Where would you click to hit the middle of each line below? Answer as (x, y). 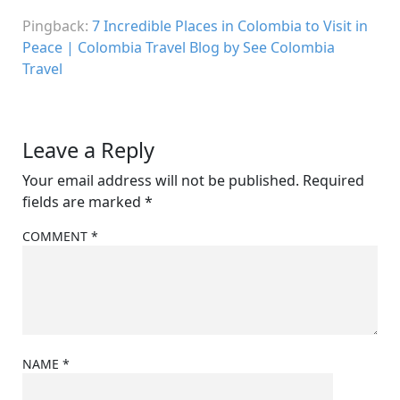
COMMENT (57, 236)
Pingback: (57, 25)
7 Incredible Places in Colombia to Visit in (230, 25)
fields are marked (83, 201)
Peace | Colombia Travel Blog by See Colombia (179, 47)
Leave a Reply (88, 150)
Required (333, 180)
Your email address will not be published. (161, 180)
